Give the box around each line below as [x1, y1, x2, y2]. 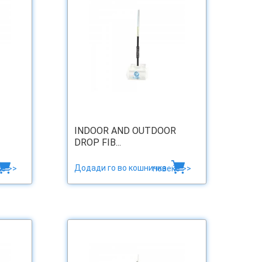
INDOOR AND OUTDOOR [74, 125, 176, 137]
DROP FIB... [74, 137, 121, 149]
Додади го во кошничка [74, 163, 168, 173]
